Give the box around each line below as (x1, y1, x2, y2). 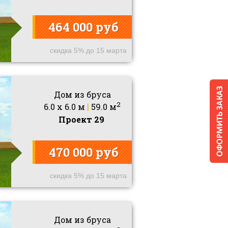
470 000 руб (48, 144, 119, 161)
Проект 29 (59, 113, 104, 125)
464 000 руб (48, 19, 119, 36)
